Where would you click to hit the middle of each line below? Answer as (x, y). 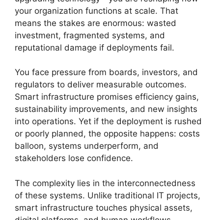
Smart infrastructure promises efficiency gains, (107, 97)
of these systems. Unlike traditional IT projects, (108, 195)
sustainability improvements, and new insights (106, 109)
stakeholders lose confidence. (74, 158)
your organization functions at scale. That (96, 11)
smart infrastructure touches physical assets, (104, 207)
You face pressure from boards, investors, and (106, 72)
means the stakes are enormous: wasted (96, 23)
